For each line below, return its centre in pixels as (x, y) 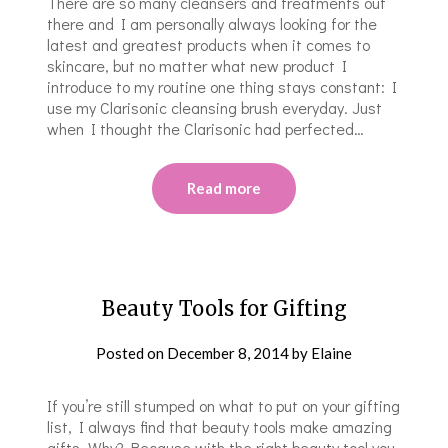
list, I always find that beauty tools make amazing (220, 426)
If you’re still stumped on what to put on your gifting (224, 405)
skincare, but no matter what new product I (197, 65)
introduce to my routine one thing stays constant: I (222, 86)
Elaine (331, 352)
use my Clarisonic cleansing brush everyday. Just (215, 107)
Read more (224, 187)
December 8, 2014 (228, 352)
